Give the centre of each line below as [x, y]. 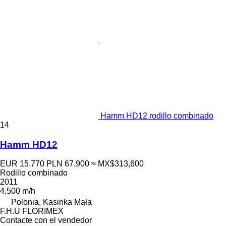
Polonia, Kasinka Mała [51, 202]
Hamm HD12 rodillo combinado [157, 116]
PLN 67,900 [68, 164]
